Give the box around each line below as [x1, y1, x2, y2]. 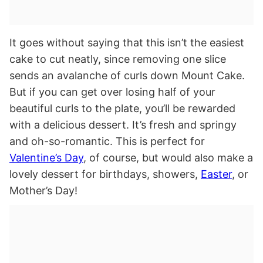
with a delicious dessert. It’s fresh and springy [9, 119, 237, 131]
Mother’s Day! [9, 184, 77, 197]
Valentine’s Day [9, 151, 83, 164]
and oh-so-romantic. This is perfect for [9, 135, 205, 148]
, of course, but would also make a [83, 151, 253, 164]
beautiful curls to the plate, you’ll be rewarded [9, 102, 235, 115]
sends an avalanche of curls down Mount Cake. [9, 69, 245, 82]
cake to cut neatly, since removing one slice [9, 53, 226, 66]
